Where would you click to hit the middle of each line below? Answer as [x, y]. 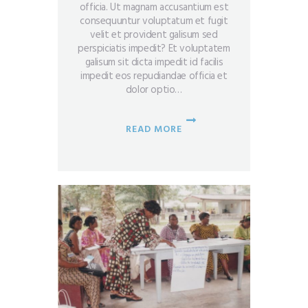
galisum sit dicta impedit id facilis [154, 62]
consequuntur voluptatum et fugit [154, 21]
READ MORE [154, 129]
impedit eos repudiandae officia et [154, 76]
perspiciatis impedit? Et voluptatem [154, 48]
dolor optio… [154, 90]
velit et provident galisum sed [154, 35]
